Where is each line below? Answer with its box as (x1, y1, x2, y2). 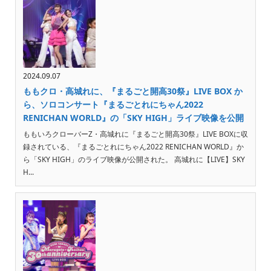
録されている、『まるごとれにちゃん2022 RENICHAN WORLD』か (22, 142, 244, 152)
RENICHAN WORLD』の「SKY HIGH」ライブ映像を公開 (22, 112, 244, 124)
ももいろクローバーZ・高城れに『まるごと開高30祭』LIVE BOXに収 (22, 129, 248, 140)
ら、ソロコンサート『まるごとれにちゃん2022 (22, 99, 203, 111)
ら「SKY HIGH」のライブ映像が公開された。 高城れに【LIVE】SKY (22, 154, 245, 165)
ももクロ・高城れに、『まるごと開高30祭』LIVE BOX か (22, 85, 243, 97)
